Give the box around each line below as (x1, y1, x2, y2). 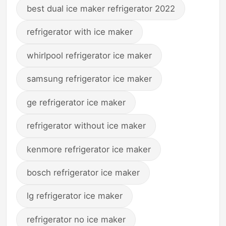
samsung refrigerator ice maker (26, 74, 152, 84)
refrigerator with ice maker (26, 27, 133, 37)
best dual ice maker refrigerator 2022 (26, 3, 175, 14)
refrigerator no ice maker (26, 214, 126, 224)
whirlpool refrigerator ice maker (26, 50, 152, 61)
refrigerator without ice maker (26, 121, 146, 131)
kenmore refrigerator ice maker (26, 144, 151, 154)
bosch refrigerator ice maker (26, 167, 140, 178)
